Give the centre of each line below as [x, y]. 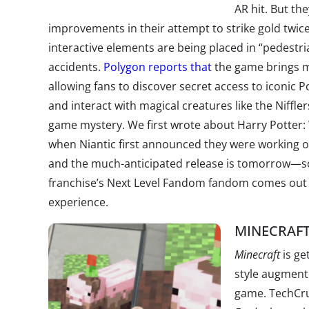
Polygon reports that [159, 67]
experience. [78, 202]
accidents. [76, 67]
